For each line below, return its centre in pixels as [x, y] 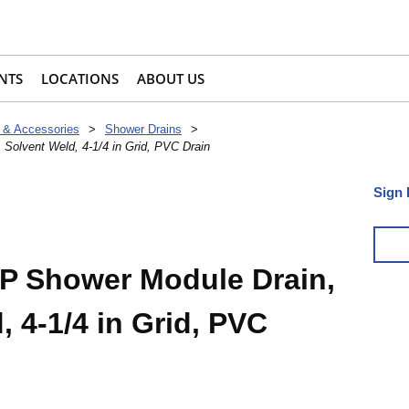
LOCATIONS [80, 79]
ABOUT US [171, 79]
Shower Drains [143, 130]
